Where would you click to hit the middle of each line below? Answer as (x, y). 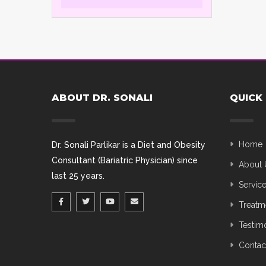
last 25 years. (78, 175)
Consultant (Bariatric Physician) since (125, 160)
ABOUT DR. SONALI (102, 97)
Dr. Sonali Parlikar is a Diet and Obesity (129, 145)
